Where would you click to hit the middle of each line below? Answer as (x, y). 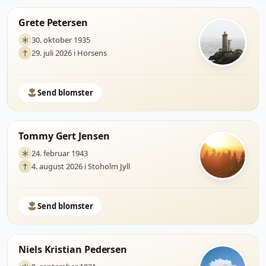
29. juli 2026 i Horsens (69, 53)
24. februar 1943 (60, 153)
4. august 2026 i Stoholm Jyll (81, 166)
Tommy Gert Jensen (64, 136)
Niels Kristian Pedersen (73, 249)
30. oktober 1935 (61, 39)
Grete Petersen (53, 23)
